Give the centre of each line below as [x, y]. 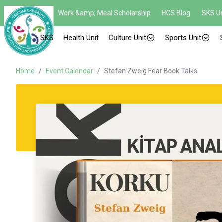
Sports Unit [183, 38]
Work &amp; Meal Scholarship [105, 13]
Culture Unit [127, 38]
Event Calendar [69, 71]
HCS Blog [176, 13]
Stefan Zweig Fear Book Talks [151, 71]
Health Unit [81, 38]
